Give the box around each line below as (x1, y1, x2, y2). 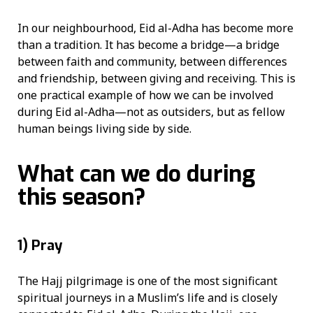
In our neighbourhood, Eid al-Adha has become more (17, 20, 293, 36)
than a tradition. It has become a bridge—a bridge (17, 37, 279, 53)
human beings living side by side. (17, 121, 191, 137)
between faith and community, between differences (17, 54, 287, 70)
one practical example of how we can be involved (17, 87, 273, 103)
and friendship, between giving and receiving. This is (17, 71, 296, 87)
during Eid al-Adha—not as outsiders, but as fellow (17, 104, 285, 120)
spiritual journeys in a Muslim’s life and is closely (17, 290, 277, 306)
